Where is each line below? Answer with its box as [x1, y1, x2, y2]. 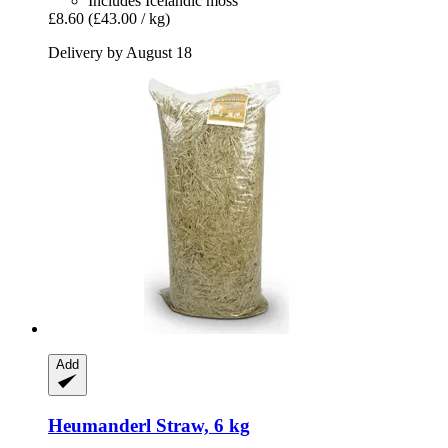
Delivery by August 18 [48, 43, 192, 61]
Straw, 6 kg [151, 414, 250, 436]
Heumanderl [48, 414, 151, 436]
